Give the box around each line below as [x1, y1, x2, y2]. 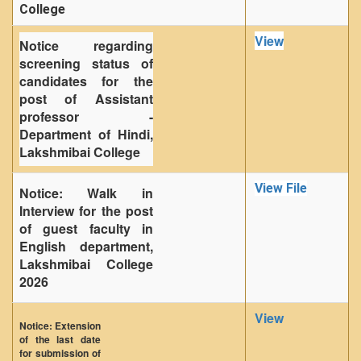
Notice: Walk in [19, 184, 153, 202]
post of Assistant [19, 89, 153, 108]
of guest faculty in [19, 219, 153, 238]
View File [255, 180, 307, 196]
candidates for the [19, 72, 153, 90]
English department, [19, 237, 153, 255]
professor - [19, 107, 153, 126]
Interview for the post [19, 201, 153, 220]
